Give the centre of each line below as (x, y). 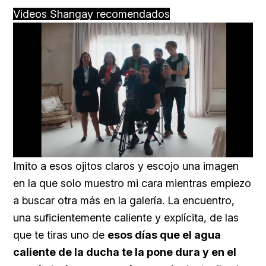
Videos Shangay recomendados (91, 14)
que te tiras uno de (60, 235)
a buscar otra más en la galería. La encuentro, (124, 200)
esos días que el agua (164, 235)
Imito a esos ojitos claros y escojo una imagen (126, 166)
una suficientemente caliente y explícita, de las (126, 217)
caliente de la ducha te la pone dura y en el (125, 252)
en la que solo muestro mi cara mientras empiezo (132, 183)
